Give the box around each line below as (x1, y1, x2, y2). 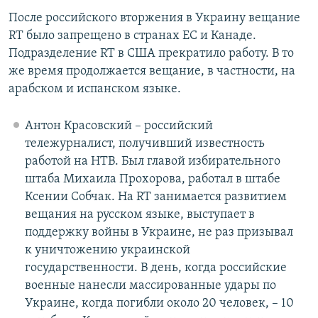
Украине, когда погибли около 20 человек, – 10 (24, 297, 294, 311)
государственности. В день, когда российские (24, 261, 287, 275)
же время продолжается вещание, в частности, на (9, 65, 295, 79)
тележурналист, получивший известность (24, 137, 265, 151)
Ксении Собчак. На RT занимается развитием (24, 190, 287, 204)
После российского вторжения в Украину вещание (9, 11, 300, 26)
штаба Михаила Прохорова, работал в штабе (24, 172, 280, 187)
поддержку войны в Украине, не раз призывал (24, 226, 293, 240)
